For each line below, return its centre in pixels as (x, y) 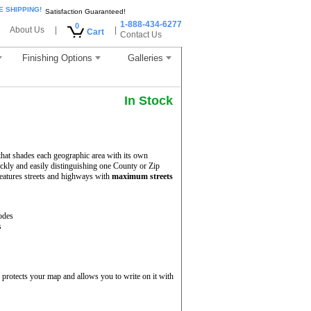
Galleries (145, 58)
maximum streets (142, 176)
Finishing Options (57, 58)
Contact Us (141, 35)
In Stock (149, 101)
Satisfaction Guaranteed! (85, 11)
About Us (27, 30)
